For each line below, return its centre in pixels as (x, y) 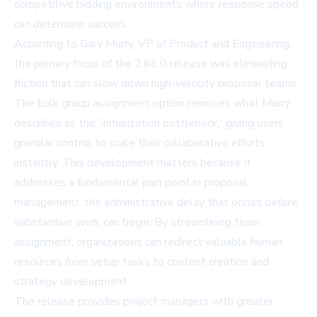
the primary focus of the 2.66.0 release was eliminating (151, 64)
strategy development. (72, 282)
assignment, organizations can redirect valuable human (148, 242)
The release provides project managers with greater (144, 302)
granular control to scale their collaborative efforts (140, 143)
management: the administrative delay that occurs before (156, 203)
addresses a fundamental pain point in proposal (131, 183)
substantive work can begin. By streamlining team (137, 223)
